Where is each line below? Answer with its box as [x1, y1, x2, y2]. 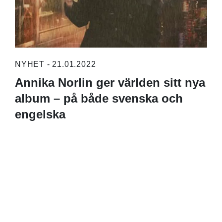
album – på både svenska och [15, 91, 183, 105]
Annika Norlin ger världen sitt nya [15, 75, 205, 89]
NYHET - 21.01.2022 [15, 59, 96, 68]
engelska [15, 107, 65, 121]
